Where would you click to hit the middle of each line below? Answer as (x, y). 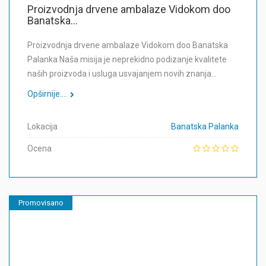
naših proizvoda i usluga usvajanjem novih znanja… (122, 74)
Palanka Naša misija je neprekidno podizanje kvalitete (127, 59)
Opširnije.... (47, 94)
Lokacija (42, 126)
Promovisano (41, 203)
